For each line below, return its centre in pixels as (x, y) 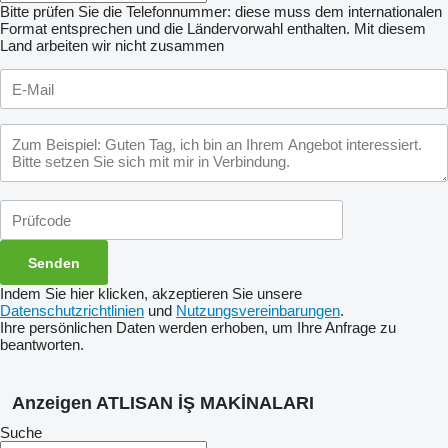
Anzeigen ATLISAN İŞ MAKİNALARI (163, 403)
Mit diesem (390, 28)
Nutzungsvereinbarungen (258, 310)
